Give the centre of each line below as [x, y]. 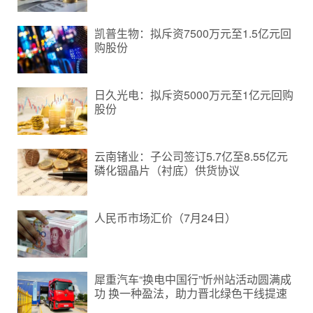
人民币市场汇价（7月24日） [165, 218]
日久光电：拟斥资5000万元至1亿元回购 [194, 95]
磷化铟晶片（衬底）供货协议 [167, 170]
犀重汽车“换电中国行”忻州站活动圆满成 [193, 279]
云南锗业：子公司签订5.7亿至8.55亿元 [191, 156]
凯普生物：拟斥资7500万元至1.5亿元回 [193, 33]
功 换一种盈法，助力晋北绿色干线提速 [191, 293]
